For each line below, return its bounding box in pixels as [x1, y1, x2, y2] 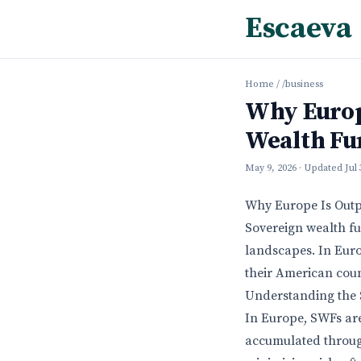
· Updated [299, 162, 345, 174]
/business [282, 78, 323, 90]
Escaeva [245, 10, 352, 47]
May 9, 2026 [245, 162, 297, 174]
